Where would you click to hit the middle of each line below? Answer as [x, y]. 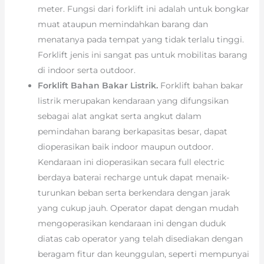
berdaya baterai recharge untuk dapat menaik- [133, 178]
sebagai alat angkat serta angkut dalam [119, 116]
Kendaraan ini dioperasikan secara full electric [131, 162]
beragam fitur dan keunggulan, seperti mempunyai [143, 254]
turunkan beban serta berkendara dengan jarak [133, 193]
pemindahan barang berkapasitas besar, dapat [132, 132]
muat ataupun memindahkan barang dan [123, 24]
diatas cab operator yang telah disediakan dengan [140, 239]
